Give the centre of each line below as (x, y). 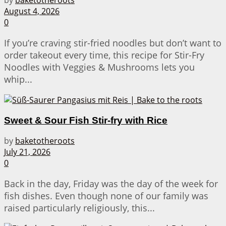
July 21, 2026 (27, 152)
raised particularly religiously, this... (79, 208)
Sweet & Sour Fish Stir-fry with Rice (86, 120)
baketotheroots (45, 141)
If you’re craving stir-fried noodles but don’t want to (113, 43)
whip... (18, 79)
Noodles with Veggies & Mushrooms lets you (99, 67)
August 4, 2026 (32, 11)
